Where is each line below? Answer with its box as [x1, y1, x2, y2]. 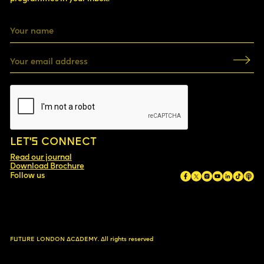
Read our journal [9, 153, 72, 161]
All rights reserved [98, 236, 153, 243]
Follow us [9, 172, 45, 180]
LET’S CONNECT [9, 137, 97, 148]
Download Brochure [9, 162, 84, 170]
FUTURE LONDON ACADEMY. [9, 236, 99, 243]
